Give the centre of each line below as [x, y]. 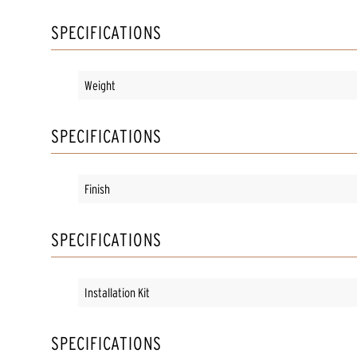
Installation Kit [117, 292]
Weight [100, 85]
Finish [97, 188]
